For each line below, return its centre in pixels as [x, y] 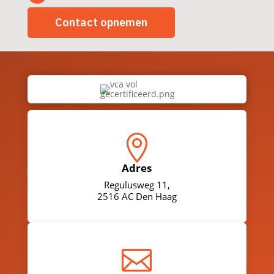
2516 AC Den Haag [137, 197]
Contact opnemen [101, 23]
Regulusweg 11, [137, 185]
